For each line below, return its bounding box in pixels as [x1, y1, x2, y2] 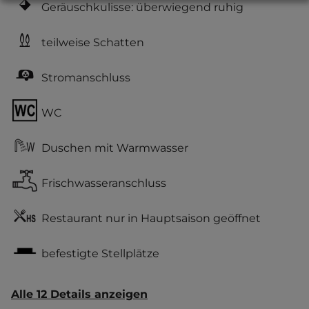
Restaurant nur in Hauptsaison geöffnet [41, 211, 261, 225]
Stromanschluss [41, 70, 130, 84]
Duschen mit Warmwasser [41, 141, 188, 154]
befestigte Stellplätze [41, 246, 159, 260]
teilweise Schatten [41, 35, 144, 49]
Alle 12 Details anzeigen [11, 288, 148, 301]
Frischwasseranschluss [41, 176, 166, 190]
